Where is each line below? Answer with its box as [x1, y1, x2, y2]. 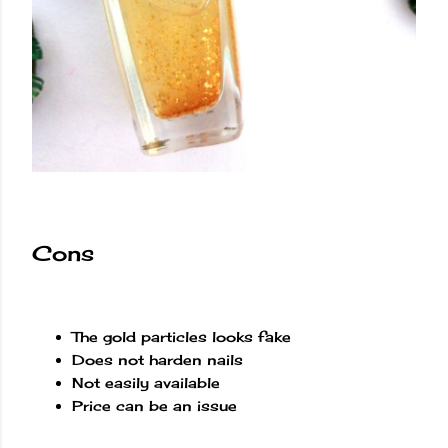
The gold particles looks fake [72, 328, 291, 346]
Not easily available [72, 374, 220, 392]
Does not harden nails [72, 351, 243, 369]
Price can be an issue [72, 397, 237, 415]
